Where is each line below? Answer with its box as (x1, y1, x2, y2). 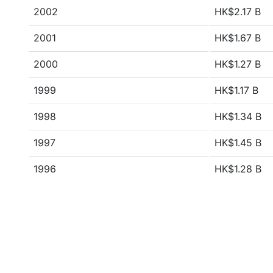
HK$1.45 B (214, 136, 261, 149)
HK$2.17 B (214, 5, 261, 18)
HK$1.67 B (214, 32, 261, 44)
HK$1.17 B (214, 84, 258, 96)
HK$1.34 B (214, 110, 261, 122)
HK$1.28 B (214, 163, 261, 175)
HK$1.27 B (214, 58, 261, 70)
